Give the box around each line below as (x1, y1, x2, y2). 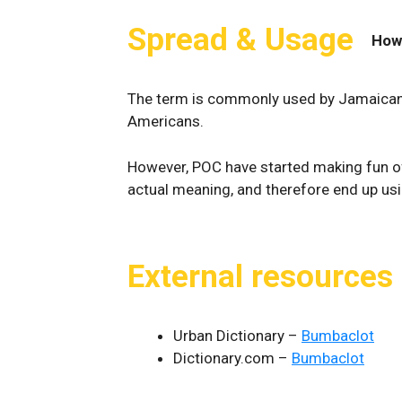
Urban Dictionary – (173, 326, 301, 345)
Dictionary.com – (173, 348, 292, 367)
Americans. (127, 112, 204, 130)
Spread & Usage (127, 22, 354, 58)
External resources (127, 258, 393, 295)
